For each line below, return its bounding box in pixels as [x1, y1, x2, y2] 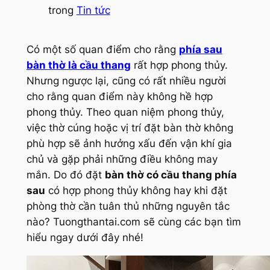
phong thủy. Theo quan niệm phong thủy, [26, 106, 224, 119]
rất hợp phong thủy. [130, 59, 228, 72]
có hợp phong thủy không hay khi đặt [45, 184, 227, 197]
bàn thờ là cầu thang [26, 59, 131, 72]
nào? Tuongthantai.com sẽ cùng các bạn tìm [26, 216, 241, 228]
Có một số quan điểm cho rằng [26, 43, 179, 56]
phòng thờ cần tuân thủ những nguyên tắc [26, 200, 230, 213]
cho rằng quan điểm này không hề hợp [26, 90, 213, 103]
